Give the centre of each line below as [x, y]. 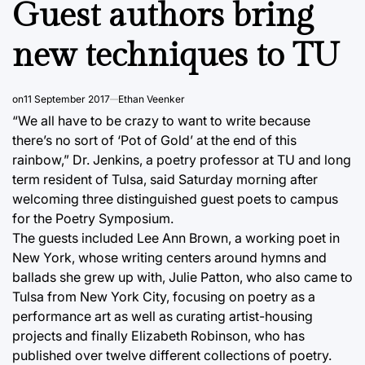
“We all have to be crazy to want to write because [161, 120]
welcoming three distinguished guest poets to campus [175, 198]
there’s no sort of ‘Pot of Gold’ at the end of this [154, 140]
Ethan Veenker [152, 99]
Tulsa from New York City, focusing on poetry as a [164, 296]
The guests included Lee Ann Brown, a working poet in [176, 237]
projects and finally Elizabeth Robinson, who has [158, 335]
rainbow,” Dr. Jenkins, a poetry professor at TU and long [182, 159]
